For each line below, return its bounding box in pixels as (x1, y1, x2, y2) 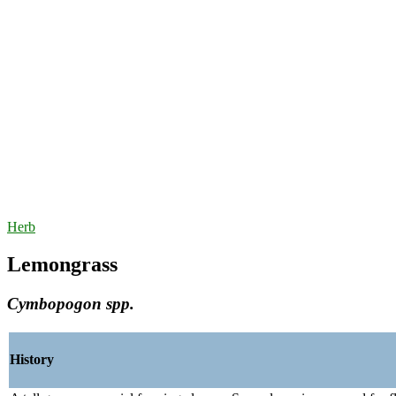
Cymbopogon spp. (7, 294, 134, 314)
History (10, 352, 54, 368)
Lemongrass (7, 253, 118, 277)
